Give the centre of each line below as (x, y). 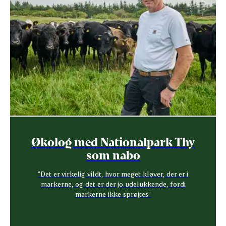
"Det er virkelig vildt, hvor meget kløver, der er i (113, 174)
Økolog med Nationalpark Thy (113, 142)
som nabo (113, 155)
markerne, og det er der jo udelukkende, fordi (113, 184)
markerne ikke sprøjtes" (113, 194)
